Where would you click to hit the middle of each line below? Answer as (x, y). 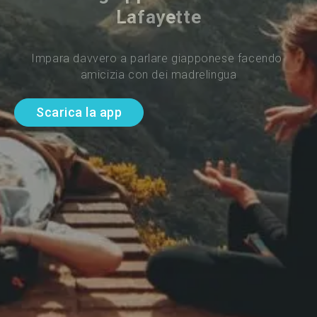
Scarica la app (79, 113)
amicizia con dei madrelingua (158, 74)
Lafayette (158, 17)
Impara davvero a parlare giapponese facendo (158, 58)
